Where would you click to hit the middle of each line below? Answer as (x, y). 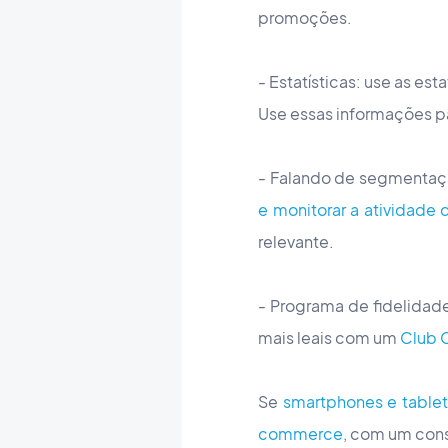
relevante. (296, 241)
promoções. (305, 17)
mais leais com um (329, 337)
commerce (300, 433)
